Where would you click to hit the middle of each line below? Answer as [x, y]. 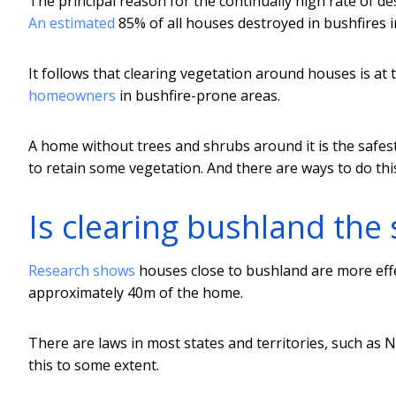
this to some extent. [94, 365]
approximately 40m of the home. [136, 292]
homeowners [72, 95]
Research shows [82, 270]
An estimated [72, 23]
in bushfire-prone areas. [198, 95]
